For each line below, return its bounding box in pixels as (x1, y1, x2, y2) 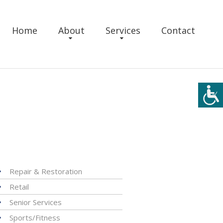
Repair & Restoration (9, 166, 82, 176)
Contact (161, 24, 195, 36)
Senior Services (9, 197, 62, 207)
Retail (9, 182, 29, 192)
